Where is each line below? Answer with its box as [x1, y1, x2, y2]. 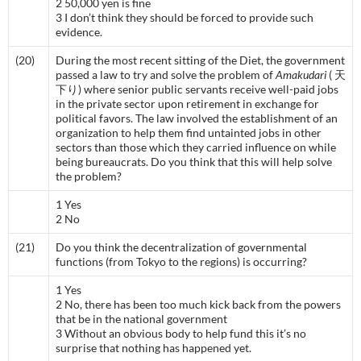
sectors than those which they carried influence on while [56, 140, 336, 154]
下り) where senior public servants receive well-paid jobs [56, 82, 338, 96]
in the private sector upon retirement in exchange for [56, 97, 319, 110]
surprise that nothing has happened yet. [56, 341, 251, 355]
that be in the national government [56, 312, 227, 326]
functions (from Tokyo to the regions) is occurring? [56, 255, 307, 268]
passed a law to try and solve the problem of [56, 68, 276, 81]
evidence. [56, 25, 102, 39]
